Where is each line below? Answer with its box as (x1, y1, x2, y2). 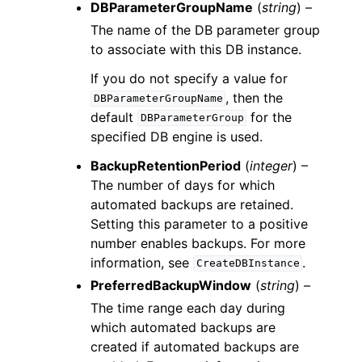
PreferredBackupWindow (90, 276, 251, 293)
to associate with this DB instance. (90, 40, 301, 57)
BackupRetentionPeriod (90, 157, 241, 174)
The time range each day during (90, 299, 285, 316)
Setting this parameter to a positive (90, 215, 308, 232)
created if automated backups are (90, 338, 299, 355)
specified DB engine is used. (90, 128, 263, 145)
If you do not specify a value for (90, 69, 288, 86)
